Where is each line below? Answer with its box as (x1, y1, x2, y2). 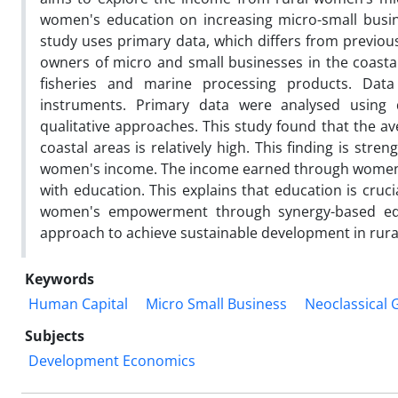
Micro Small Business (146, 293, 287, 314)
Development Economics (28, 350, 195, 370)
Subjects (25, 325, 84, 346)
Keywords (25, 268, 94, 289)
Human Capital (28, 293, 128, 314)
